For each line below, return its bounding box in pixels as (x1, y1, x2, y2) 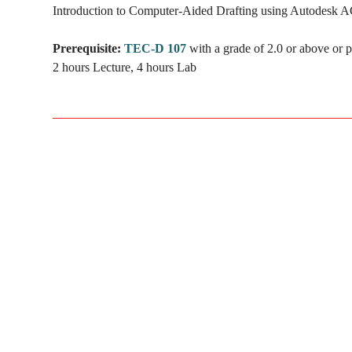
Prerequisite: (53, 41, 121, 55)
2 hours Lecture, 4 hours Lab (53, 60, 196, 74)
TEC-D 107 (124, 41, 186, 55)
